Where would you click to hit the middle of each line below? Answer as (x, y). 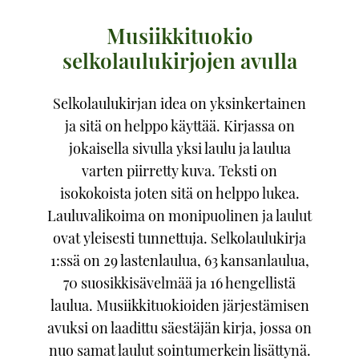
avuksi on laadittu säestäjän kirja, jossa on (179, 328)
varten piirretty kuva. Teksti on (179, 171)
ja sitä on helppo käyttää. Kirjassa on (179, 126)
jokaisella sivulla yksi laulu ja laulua (179, 148)
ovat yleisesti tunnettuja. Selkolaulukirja (179, 238)
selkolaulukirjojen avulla (179, 61)
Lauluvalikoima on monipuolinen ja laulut (179, 216)
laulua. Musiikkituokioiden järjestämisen (179, 305)
